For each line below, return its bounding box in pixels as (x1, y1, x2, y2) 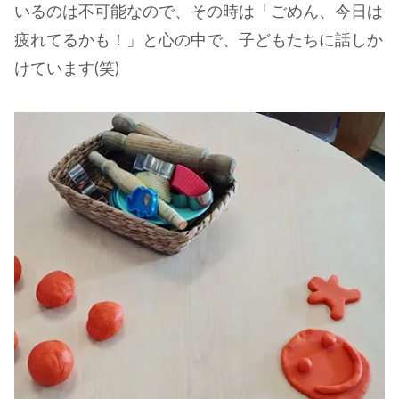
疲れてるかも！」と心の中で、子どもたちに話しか (14, 32, 383, 49)
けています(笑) (14, 61, 119, 77)
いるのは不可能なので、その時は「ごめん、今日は (14, 4, 383, 20)
